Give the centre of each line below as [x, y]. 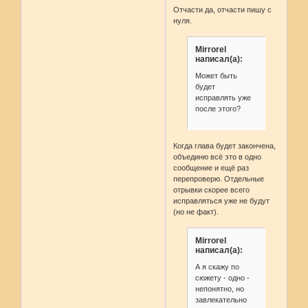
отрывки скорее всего [212, 190]
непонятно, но [219, 288]
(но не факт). [196, 212]
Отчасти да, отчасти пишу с [223, 9]
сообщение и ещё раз [211, 168]
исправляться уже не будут [222, 201]
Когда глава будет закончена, [225, 146]
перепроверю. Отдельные [219, 179]
